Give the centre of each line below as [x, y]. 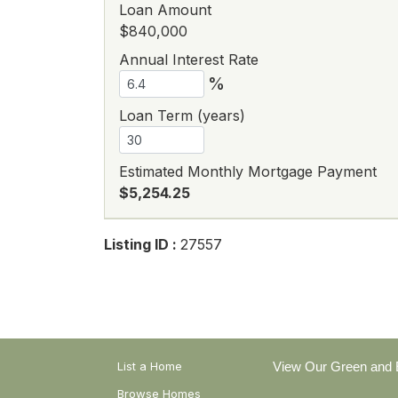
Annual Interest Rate [189, 60]
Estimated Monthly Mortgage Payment [248, 171]
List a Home [150, 366]
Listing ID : [142, 244]
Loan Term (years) [182, 115]
